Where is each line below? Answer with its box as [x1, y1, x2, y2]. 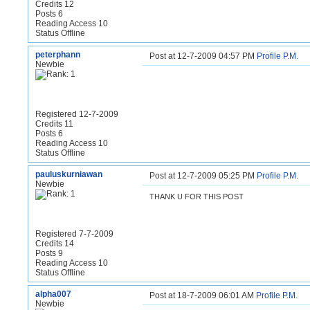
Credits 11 [35, 119, 73, 129]
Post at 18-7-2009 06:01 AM [149, 291, 256, 300]
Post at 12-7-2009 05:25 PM [149, 171, 257, 181]
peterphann [35, 50, 80, 60]
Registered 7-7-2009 [35, 229, 113, 239]
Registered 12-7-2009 [35, 109, 118, 119]
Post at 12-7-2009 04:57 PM [149, 51, 257, 61]
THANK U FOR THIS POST [149, 192, 244, 201]
